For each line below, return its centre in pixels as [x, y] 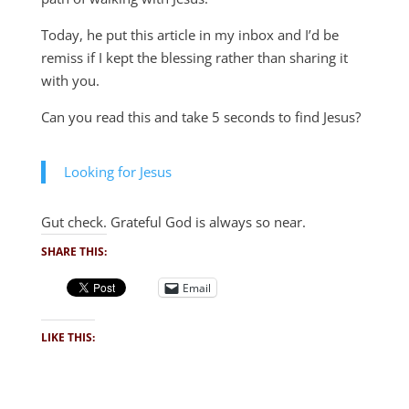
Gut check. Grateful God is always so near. [173, 222]
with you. [70, 80]
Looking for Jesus [117, 172]
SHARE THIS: [73, 252]
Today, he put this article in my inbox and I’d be [189, 35]
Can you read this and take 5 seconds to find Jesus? [200, 117]
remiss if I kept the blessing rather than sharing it [194, 58]
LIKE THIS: [68, 337]
